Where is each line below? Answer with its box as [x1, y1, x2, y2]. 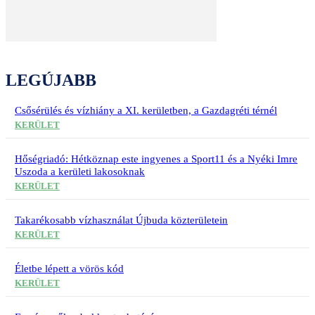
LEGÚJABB [6, 71, 96, 90]
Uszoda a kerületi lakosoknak [15, 166, 145, 178]
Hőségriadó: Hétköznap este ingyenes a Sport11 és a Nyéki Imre [15, 153, 297, 165]
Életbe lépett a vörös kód [15, 263, 124, 275]
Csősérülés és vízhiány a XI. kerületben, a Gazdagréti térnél [15, 105, 277, 117]
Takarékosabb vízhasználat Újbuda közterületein [15, 214, 228, 226]
